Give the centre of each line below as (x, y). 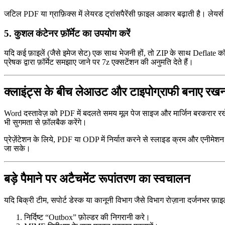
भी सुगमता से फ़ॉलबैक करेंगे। (45, 123)
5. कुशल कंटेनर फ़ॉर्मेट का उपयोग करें (67, 33)
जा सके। (17, 149)
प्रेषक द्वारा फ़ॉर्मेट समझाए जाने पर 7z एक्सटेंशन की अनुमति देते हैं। (99, 62)
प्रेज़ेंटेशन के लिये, (31, 140)
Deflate (204, 53)
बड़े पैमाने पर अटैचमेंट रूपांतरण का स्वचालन (97, 179)
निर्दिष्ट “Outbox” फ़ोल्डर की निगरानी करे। (87, 217)
